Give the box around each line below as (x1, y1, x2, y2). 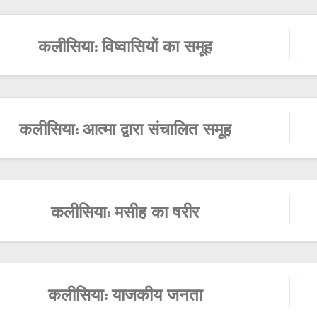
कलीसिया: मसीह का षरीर (51, 206, 200, 223)
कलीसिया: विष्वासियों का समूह (38, 40, 212, 57)
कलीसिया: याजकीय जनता (47, 289, 202, 306)
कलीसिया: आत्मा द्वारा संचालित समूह (18, 123, 231, 140)
